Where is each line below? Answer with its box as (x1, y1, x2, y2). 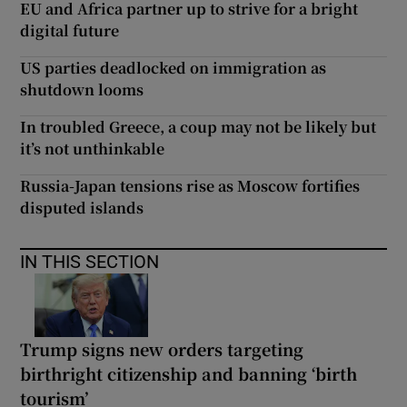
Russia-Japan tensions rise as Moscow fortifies (20, 174, 361, 196)
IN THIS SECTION (20, 252, 160, 271)
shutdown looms (20, 78, 144, 100)
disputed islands (20, 196, 144, 218)
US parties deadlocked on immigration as (20, 56, 327, 78)
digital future (20, 19, 120, 41)
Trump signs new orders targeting (20, 336, 304, 361)
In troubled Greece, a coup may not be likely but (20, 115, 377, 137)
